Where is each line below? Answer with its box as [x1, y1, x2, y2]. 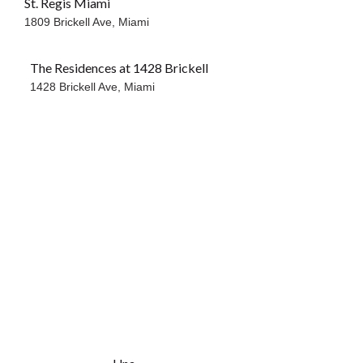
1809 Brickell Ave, [24, 15, 119, 29]
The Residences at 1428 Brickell [29, 60, 208, 76]
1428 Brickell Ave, [29, 80, 124, 94]
